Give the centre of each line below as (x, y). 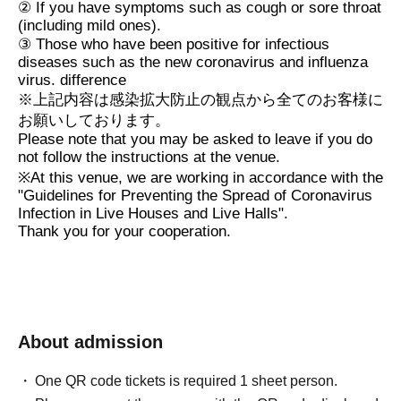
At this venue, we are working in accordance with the (207, 178)
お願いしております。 (94, 121)
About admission (90, 342)
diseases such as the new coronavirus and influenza (193, 63)
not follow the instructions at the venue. (149, 158)
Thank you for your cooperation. (124, 232)
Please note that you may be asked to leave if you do (195, 140)
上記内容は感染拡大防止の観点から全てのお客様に (208, 100)
